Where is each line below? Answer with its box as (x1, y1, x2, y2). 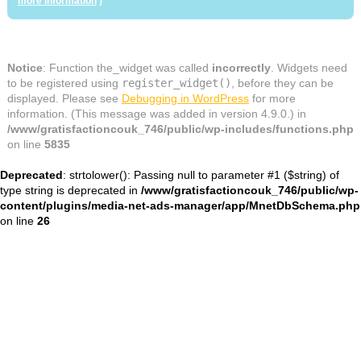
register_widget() (121, 77, 231, 90)
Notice (6, 61, 43, 75)
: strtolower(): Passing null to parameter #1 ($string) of (63, 168, 339, 182)
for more (248, 92, 296, 106)
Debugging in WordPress (121, 92, 249, 106)
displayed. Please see (6, 92, 122, 106)
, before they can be (230, 77, 334, 90)
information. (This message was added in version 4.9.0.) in (6, 107, 306, 121)
